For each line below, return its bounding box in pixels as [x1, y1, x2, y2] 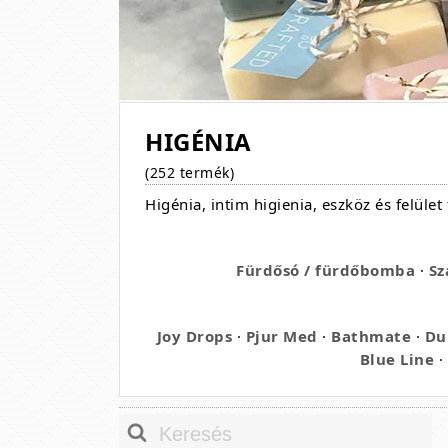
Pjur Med [245, 326, 318, 346]
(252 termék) [145, 163, 234, 182]
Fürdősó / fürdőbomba [236, 260, 416, 280]
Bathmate [331, 326, 412, 346]
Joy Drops [156, 326, 233, 346]
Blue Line [359, 349, 435, 369]
